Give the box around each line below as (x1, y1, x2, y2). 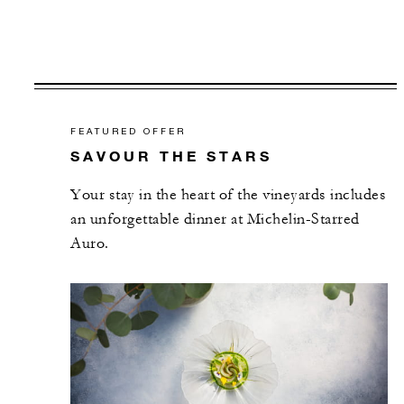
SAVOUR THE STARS (70, 147, 272, 165)
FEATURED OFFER (70, 125, 186, 137)
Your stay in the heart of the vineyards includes (70, 186, 386, 205)
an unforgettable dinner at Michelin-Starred (70, 210, 360, 229)
